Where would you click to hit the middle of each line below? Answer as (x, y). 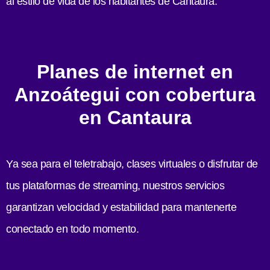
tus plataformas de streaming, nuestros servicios (115, 186)
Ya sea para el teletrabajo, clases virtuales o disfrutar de (132, 164)
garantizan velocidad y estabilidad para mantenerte (121, 208)
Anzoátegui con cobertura (135, 95)
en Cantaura (135, 118)
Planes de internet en (135, 72)
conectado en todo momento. (72, 229)
